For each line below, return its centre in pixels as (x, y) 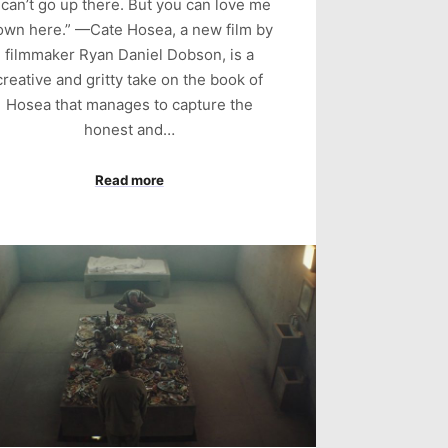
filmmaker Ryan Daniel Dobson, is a (129, 54)
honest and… (129, 129)
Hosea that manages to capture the (129, 104)
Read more (129, 180)
